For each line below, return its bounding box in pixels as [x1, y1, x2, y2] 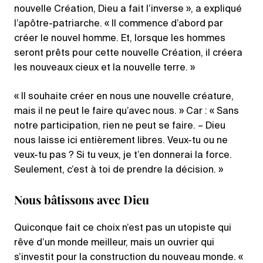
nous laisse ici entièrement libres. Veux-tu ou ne [14, 136, 228, 146]
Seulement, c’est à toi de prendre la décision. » [14, 166, 223, 175]
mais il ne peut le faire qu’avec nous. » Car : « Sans [14, 107, 239, 116]
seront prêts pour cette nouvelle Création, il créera [14, 49, 242, 58]
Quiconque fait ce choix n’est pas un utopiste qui [14, 224, 231, 233]
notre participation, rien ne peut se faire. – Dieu [14, 122, 225, 131]
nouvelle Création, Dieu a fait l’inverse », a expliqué [14, 5, 242, 14]
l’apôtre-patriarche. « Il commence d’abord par [14, 19, 223, 29]
